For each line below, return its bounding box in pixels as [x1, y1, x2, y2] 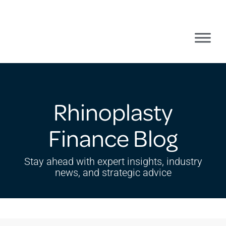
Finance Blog [48, 123, 178, 152]
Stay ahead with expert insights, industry [24, 155, 202, 167]
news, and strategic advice [54, 166, 172, 179]
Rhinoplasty [53, 96, 173, 126]
